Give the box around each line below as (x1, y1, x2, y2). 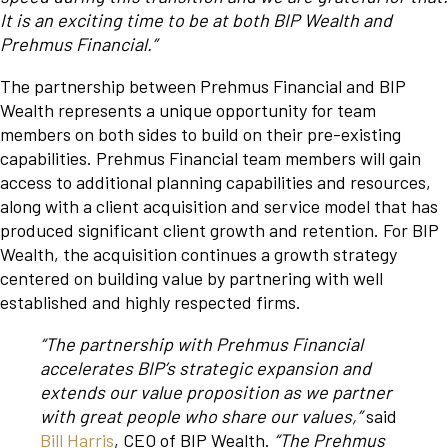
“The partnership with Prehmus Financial (40, 333, 363, 356)
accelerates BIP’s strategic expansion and (40, 357, 371, 380)
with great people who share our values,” (40, 405, 366, 428)
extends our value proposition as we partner (40, 381, 392, 404)
